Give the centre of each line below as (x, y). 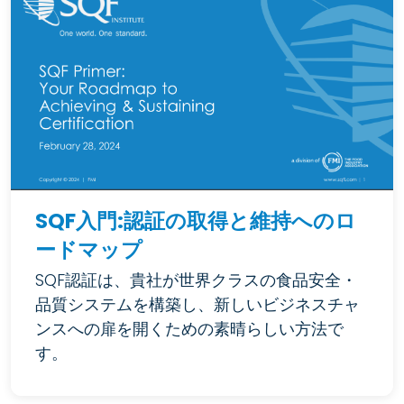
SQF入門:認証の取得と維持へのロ (196, 221)
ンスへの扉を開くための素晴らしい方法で (189, 329)
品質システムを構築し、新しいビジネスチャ (197, 304)
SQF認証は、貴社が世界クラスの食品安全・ (196, 280)
